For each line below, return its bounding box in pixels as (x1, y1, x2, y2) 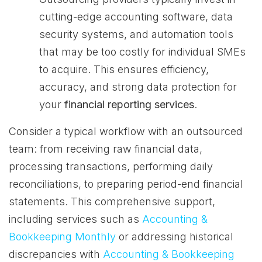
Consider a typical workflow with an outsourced (9, 125, 243, 137)
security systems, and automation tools (39, 28, 233, 40)
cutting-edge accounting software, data (39, 11, 233, 23)
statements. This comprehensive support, (9, 195, 215, 208)
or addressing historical (116, 230, 233, 243)
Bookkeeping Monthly (9, 230, 116, 243)
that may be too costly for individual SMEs (39, 46, 246, 58)
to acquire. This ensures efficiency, (39, 63, 209, 75)
